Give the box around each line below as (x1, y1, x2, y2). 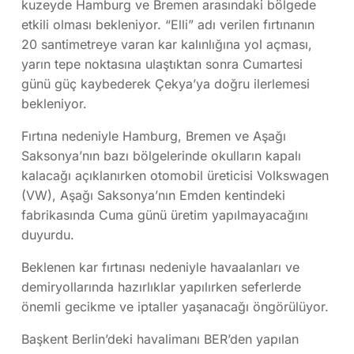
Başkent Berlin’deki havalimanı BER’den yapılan (21, 330, 299, 347)
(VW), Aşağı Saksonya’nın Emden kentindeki (21, 186, 285, 203)
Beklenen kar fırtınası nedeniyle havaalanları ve (21, 258, 299, 275)
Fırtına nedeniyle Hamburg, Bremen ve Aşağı (21, 127, 286, 144)
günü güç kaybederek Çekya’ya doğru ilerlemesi (21, 75, 310, 92)
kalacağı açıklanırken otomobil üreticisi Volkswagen (21, 167, 329, 183)
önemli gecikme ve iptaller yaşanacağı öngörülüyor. (21, 298, 329, 314)
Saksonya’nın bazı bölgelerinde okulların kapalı (21, 147, 301, 164)
